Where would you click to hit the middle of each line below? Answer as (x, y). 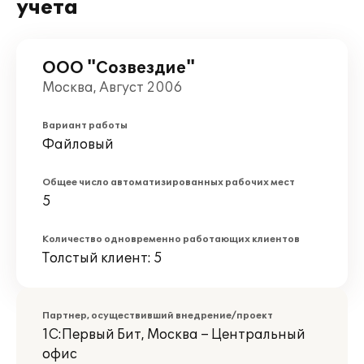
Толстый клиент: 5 (102, 258)
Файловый (78, 145)
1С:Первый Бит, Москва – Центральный (174, 335)
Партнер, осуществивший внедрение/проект (158, 316)
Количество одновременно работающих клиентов (171, 239)
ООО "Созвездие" (119, 68)
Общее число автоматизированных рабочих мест (169, 182)
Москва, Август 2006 (112, 88)
